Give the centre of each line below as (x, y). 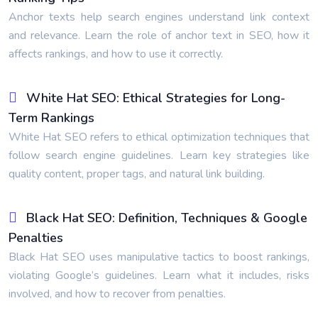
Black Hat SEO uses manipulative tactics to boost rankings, (159, 257)
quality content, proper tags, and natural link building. (137, 174)
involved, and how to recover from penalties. (117, 294)
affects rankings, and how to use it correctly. (116, 54)
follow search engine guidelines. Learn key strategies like (159, 155)
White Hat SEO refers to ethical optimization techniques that (159, 137)
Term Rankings (51, 118)
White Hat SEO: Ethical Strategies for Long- (156, 98)
